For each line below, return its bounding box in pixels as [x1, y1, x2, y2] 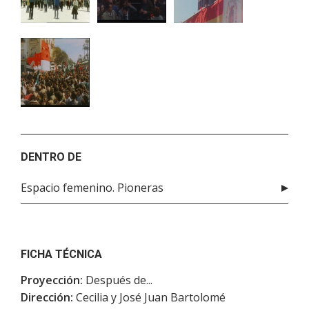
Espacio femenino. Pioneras [21, 180, 163, 196]
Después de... [83, 272, 152, 288]
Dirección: [21, 290, 73, 306]
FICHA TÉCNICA [21, 248, 102, 261]
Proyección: [21, 272, 83, 288]
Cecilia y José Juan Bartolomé [73, 290, 226, 306]
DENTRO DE [21, 150, 81, 164]
